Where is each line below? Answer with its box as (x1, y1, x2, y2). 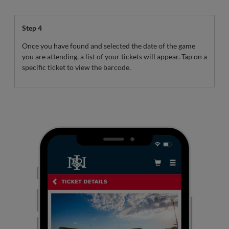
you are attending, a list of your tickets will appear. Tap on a (22, 52, 207, 61)
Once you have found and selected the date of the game (22, 41, 195, 50)
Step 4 (22, 23, 42, 32)
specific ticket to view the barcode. (22, 62, 131, 72)
